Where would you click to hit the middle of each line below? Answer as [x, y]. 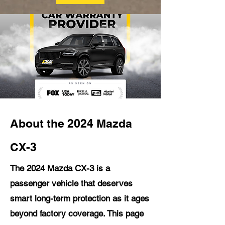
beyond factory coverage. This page [77, 213]
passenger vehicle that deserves [71, 183]
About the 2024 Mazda [71, 123]
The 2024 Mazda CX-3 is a [60, 168]
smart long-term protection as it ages [80, 198]
